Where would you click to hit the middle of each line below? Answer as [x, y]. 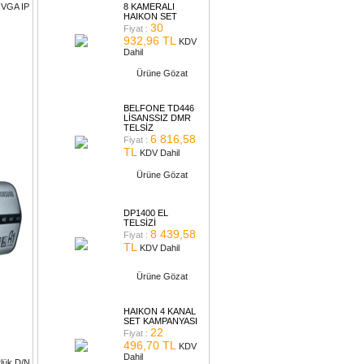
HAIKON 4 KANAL [160, 311]
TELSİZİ [140, 223]
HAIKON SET [150, 16]
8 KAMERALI [149, 6]
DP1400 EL [146, 213]
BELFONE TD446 [159, 108]
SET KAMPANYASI [160, 321]
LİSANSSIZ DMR [157, 118]
